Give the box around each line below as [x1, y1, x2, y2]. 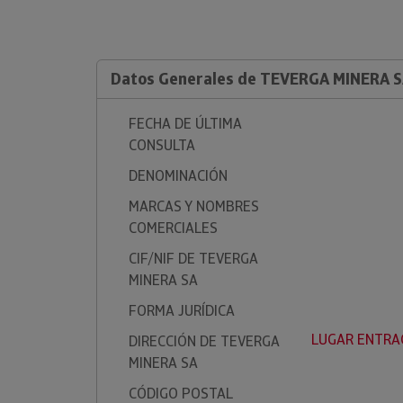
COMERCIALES [129, 219, 218, 237]
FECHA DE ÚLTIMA [129, 114, 242, 133]
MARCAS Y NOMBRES [129, 197, 259, 216]
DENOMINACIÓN [129, 166, 228, 185]
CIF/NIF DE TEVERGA [129, 249, 258, 268]
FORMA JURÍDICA [129, 301, 235, 320]
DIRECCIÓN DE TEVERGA [129, 332, 280, 351]
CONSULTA [129, 136, 195, 155]
